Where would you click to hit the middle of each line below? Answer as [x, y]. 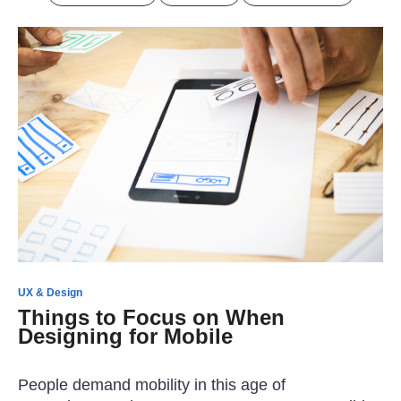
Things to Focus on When [151, 317]
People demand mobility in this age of [152, 384]
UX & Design [50, 292]
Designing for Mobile [125, 336]
